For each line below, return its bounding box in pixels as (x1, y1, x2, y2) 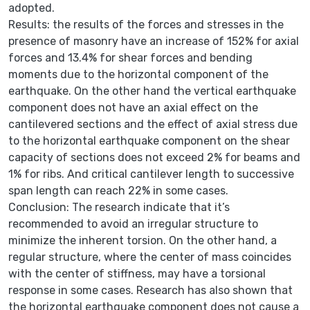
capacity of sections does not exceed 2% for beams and (8, 150, 300, 164)
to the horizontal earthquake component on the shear (8, 134, 290, 147)
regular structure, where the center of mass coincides (8, 250, 291, 264)
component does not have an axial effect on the (8, 100, 258, 114)
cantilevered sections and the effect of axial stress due (8, 117, 298, 131)
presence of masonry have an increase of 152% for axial (8, 34, 299, 48)
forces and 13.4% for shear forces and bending (8, 51, 253, 64)
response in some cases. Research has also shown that (8, 283, 293, 297)
